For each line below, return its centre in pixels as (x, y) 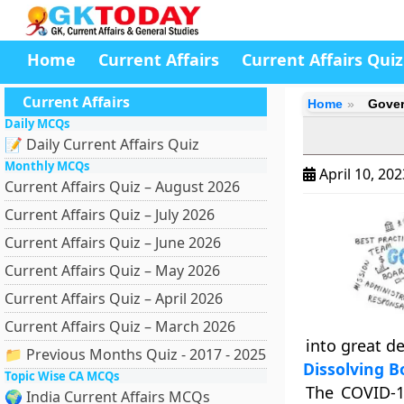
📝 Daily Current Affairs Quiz (102, 144)
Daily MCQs (37, 124)
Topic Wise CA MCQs (62, 376)
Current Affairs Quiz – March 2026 (120, 326)
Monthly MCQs (47, 166)
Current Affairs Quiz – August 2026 (122, 187)
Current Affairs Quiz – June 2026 (113, 243)
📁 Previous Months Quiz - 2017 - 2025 (135, 354)
